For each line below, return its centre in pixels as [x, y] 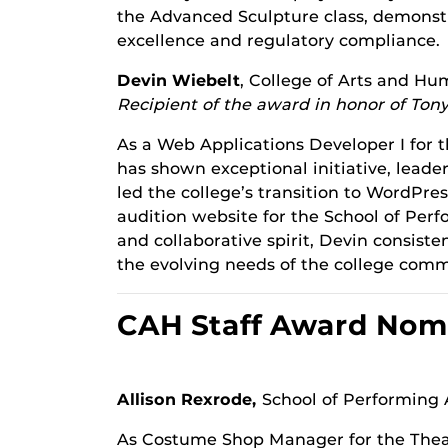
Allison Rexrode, [189, 399]
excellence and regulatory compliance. [278, 40]
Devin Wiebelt [178, 80]
